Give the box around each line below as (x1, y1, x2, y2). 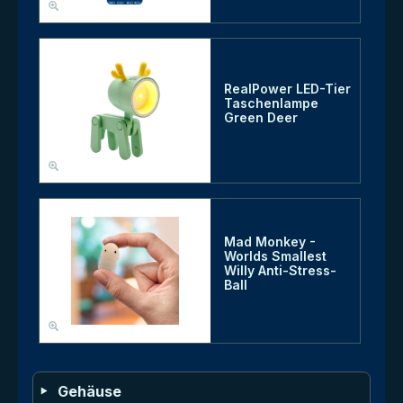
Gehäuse (58, 381, 122, 400)
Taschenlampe (223, 95, 318, 112)
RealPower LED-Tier (223, 81, 351, 97)
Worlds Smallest (223, 248, 327, 264)
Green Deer (223, 110, 298, 126)
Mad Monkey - (223, 234, 316, 250)
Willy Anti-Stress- (223, 263, 336, 279)
